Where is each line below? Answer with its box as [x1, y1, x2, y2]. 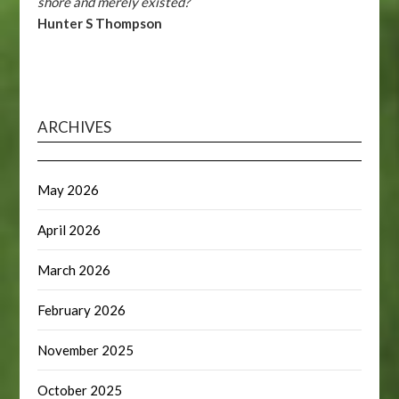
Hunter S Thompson [37, 15, 163, 32]
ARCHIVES [37, 117, 112, 136]
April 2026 [37, 221, 102, 238]
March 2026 [37, 261, 111, 278]
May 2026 [37, 181, 100, 198]
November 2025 [37, 341, 134, 358]
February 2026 [37, 301, 126, 318]
